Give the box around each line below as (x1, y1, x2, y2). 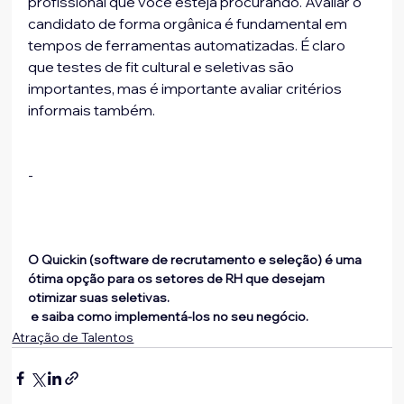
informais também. (28, 101, 156, 120)
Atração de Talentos (12, 329, 134, 346)
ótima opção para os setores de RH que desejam (28, 271, 328, 288)
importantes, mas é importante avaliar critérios (28, 79, 345, 98)
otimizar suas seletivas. (28, 289, 173, 307)
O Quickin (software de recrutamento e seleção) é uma (28, 252, 365, 269)
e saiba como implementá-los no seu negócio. (31, 308, 309, 326)
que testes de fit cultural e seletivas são (28, 58, 298, 77)
